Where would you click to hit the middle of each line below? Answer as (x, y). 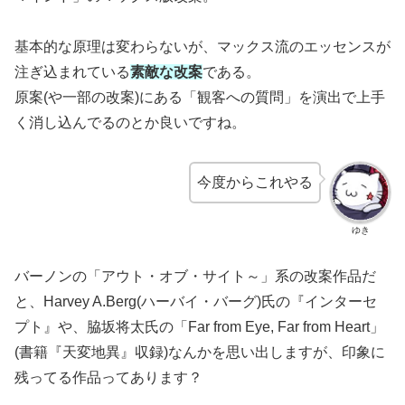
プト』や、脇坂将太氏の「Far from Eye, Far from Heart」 (199, 327)
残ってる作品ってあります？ (108, 378)
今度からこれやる (255, 183)
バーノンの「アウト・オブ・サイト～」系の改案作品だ (195, 277)
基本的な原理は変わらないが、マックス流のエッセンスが (202, 47)
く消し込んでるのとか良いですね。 (130, 123)
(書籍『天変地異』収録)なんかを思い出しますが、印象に (200, 353)
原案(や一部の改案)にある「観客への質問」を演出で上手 (200, 98)
